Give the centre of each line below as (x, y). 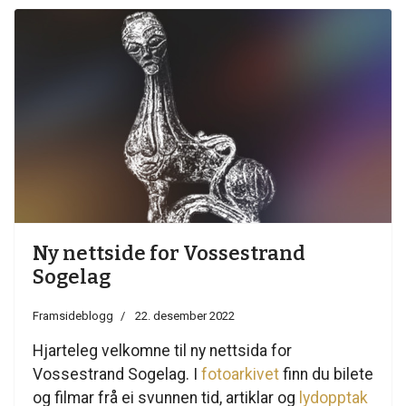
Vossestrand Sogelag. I (117, 375)
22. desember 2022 (185, 316)
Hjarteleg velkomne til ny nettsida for (162, 351)
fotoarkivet (240, 375)
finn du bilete (326, 375)
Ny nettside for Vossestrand (169, 254)
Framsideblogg (73, 316)
